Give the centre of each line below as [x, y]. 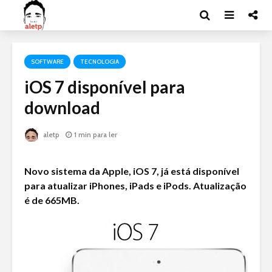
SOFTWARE [47, 62]
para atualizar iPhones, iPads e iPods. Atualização [135, 186]
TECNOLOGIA [100, 62]
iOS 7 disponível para [105, 87]
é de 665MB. [52, 200]
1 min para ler [96, 135]
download [62, 107]
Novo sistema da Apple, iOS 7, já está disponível [132, 171]
